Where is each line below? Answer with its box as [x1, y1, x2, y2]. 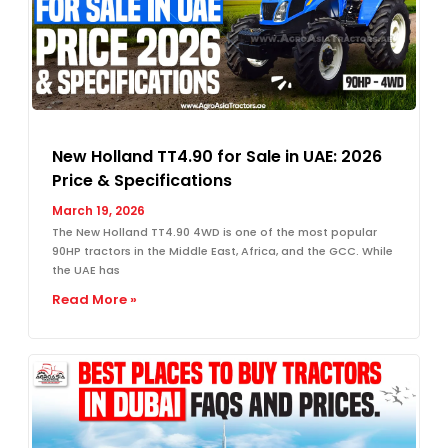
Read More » [52, 289, 137, 309]
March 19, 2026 [52, 201, 145, 219]
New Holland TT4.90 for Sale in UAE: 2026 [52, 144, 382, 168]
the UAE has [52, 261, 120, 278]
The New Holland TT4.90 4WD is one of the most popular [52, 223, 377, 240]
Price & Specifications [52, 168, 232, 192]
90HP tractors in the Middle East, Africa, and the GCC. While [52, 242, 393, 259]
